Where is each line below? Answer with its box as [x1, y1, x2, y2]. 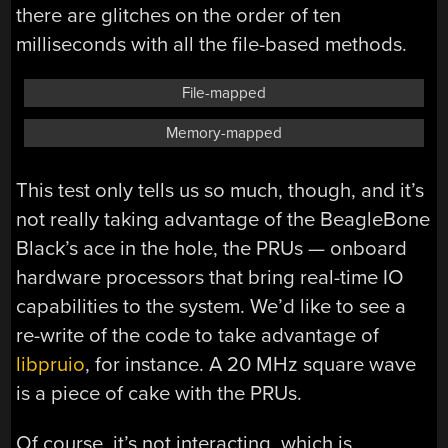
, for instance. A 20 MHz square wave [85, 352, 417, 378]
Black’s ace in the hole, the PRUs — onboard [16, 236, 408, 262]
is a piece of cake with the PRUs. [16, 381, 303, 407]
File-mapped [182, 84, 266, 103]
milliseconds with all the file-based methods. [16, 31, 408, 57]
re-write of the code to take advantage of [16, 323, 380, 349]
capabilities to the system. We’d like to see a [16, 294, 407, 320]
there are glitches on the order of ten [16, 2, 342, 28]
